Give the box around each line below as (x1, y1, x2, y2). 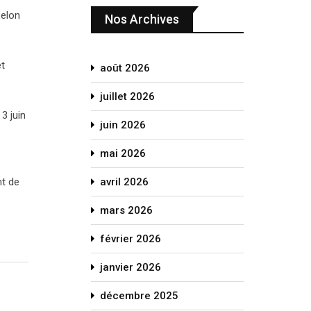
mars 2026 (100, 204, 153, 217)
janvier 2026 (100, 261, 161, 274)
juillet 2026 (100, 90, 155, 103)
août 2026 (100, 62, 150, 74)
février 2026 (100, 233, 161, 245)
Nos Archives (105, 12, 179, 26)
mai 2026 (100, 147, 146, 160)
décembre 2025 (100, 289, 178, 302)
